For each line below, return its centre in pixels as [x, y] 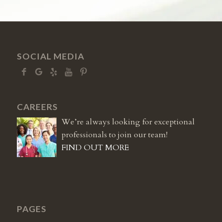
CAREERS [37, 107]
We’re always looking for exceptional [128, 122]
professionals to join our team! [114, 135]
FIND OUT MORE [95, 148]
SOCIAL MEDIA [50, 56]
